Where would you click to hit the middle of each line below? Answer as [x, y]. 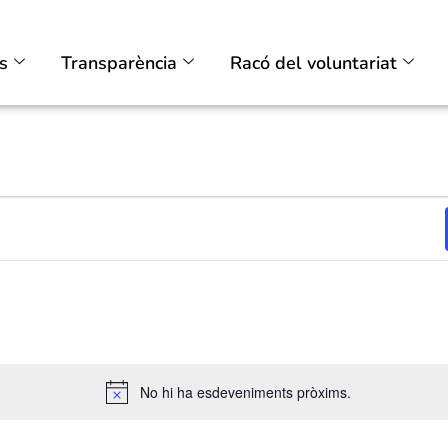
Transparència [118, 62]
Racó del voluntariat [313, 62]
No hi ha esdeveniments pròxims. [245, 392]
